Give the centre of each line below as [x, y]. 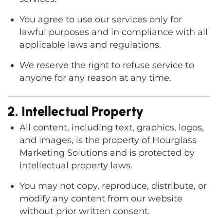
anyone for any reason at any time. [95, 78]
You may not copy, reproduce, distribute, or [113, 186]
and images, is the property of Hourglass [108, 140]
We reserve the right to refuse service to [107, 65]
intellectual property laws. [76, 165]
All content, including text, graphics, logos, [112, 127]
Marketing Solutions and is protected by [107, 153]
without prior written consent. [85, 211]
